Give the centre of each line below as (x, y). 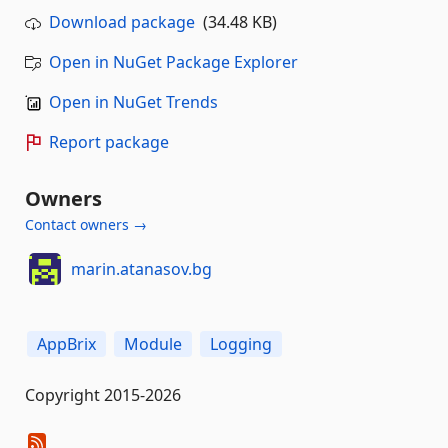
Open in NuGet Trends (133, 102)
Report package (109, 142)
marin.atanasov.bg (141, 268)
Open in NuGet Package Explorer (173, 62)
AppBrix (66, 344)
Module (153, 344)
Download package (122, 22)
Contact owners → (86, 225)
